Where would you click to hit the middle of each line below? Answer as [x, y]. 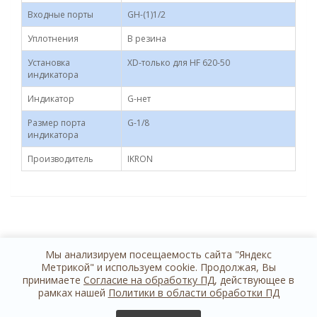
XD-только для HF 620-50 [179, 63]
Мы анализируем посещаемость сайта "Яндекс [158, 254]
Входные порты [60, 15]
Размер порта [57, 123]
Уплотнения [53, 39]
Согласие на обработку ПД [149, 280]
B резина [147, 39]
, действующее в [254, 280]
